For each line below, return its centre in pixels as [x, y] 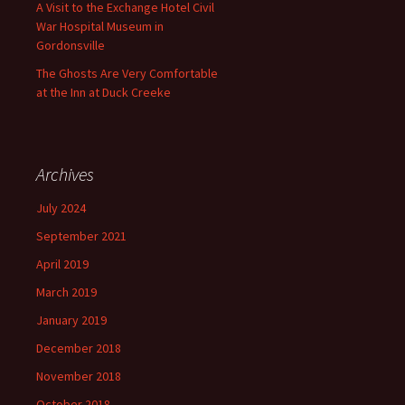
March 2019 [66, 292]
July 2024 [61, 208]
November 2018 [79, 376]
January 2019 [71, 320]
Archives [65, 174]
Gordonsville [71, 45]
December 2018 [79, 348]
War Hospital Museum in [100, 26]
